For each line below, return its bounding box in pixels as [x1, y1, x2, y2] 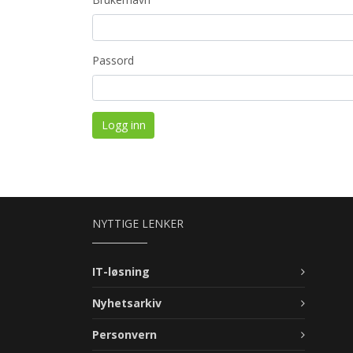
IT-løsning [92, 264, 150, 280]
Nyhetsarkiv [92, 295, 162, 311]
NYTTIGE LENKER [92, 216, 184, 232]
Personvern [92, 327, 157, 343]
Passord [92, 52, 134, 68]
